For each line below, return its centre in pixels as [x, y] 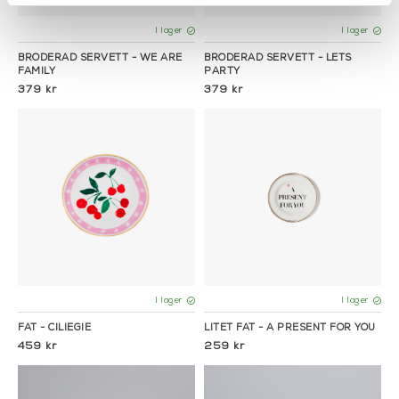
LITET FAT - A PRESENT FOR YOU [290, 329]
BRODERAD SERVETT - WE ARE [100, 58]
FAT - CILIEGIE [54, 329]
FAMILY [37, 71]
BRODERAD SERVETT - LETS [278, 58]
